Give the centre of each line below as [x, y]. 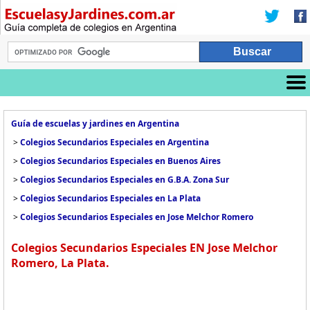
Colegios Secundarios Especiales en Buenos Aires [120, 161]
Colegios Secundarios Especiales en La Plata [110, 198]
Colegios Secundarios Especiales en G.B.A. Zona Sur [125, 180]
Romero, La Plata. [60, 263]
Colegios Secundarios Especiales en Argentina [115, 142]
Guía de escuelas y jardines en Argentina [95, 124]
